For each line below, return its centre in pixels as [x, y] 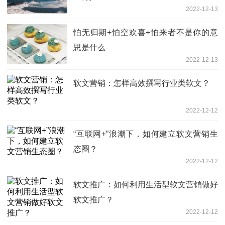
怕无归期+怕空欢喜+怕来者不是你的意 [146, 33]
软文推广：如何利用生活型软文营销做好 [146, 185]
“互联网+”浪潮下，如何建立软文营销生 [146, 134]
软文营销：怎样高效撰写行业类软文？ [142, 83]
